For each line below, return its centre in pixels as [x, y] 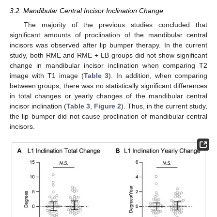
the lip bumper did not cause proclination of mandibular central [108, 116]
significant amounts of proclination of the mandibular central [108, 35]
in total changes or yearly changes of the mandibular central [108, 96]
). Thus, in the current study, [164, 106]
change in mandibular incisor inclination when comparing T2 [108, 65]
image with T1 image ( [47, 75]
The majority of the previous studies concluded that [115, 24]
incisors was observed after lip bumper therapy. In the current [108, 45]
